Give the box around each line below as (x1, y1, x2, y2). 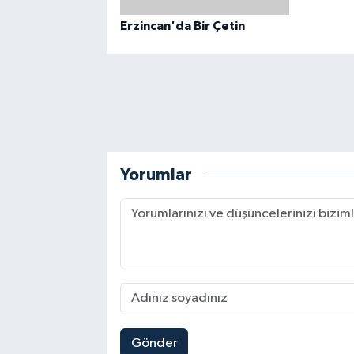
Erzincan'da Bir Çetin (119, 19, 245, 32)
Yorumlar (119, 167, 192, 183)
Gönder (130, 336, 178, 350)
